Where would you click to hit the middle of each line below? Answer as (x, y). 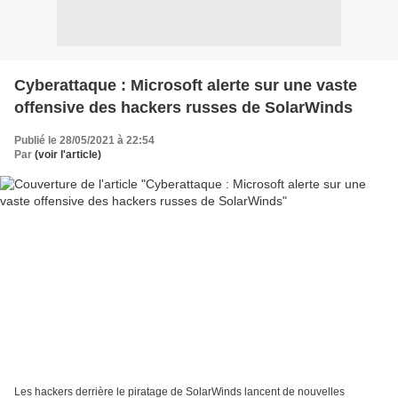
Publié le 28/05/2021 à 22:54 (84, 140)
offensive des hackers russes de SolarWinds (183, 107)
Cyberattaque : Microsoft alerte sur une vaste (186, 85)
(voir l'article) (68, 154)
